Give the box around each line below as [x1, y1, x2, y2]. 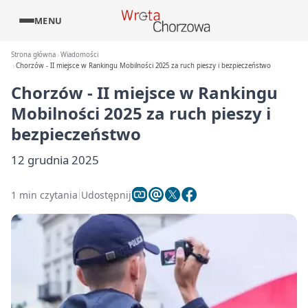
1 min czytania [11, 188, 78, 201]
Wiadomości [60, 50, 99, 59]
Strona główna [11, 50, 56, 59]
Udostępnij [81, 188, 131, 201]
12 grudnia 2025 [11, 152, 99, 168]
